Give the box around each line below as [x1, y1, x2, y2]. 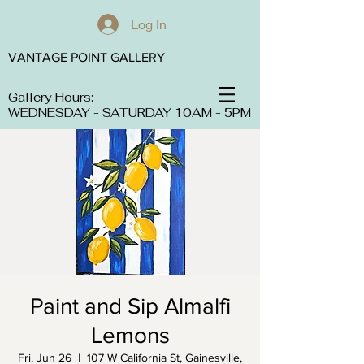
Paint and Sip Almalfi [29, 293, 231, 318]
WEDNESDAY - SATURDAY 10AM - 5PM [8, 105, 251, 120]
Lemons [90, 323, 170, 348]
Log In [130, 16, 167, 32]
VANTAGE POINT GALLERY [8, 50, 165, 64]
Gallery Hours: [8, 89, 93, 105]
